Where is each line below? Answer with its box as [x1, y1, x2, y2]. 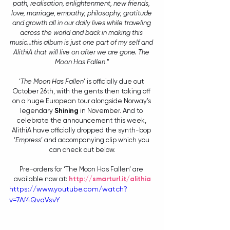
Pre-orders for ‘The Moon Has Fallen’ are [20, 165, 145, 174]
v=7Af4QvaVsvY [9, 196, 60, 204]
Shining [54, 107, 79, 115]
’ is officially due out [84, 78, 145, 86]
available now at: [13, 175, 69, 183]
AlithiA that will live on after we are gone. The [13, 48, 151, 56]
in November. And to [79, 107, 144, 115]
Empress [15, 136, 41, 144]
